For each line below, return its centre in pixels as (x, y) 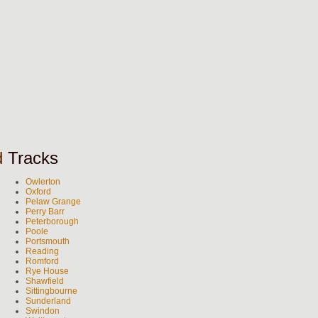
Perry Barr (45, 212)
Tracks (31, 158)
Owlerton (43, 182)
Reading (42, 251)
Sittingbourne (51, 291)
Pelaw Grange (53, 202)
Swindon (43, 311)
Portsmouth (48, 241)
